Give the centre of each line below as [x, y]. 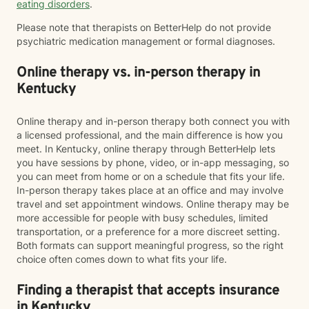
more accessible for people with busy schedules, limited [142, 218]
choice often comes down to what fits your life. [122, 259]
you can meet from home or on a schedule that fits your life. [151, 176]
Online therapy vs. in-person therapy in [138, 73]
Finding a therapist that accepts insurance [148, 291]
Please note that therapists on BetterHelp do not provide [144, 27]
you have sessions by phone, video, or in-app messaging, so [153, 162]
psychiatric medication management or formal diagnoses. [146, 41]
